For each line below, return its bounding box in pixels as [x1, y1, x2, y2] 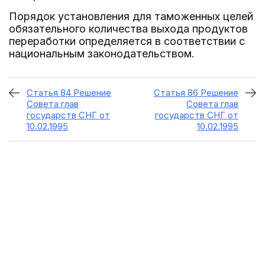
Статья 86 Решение [154, 87, 238, 98]
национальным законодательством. [9, 47, 195, 60]
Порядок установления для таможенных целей [9, 10, 253, 22]
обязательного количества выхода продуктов [9, 22, 248, 35]
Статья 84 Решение [27, 87, 111, 98]
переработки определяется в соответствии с [9, 35, 245, 47]
